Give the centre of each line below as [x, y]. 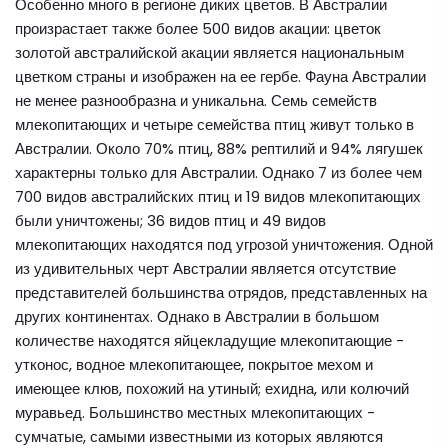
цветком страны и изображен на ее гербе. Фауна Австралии [220, 76]
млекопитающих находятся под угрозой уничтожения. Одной [224, 244]
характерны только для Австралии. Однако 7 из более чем [218, 172]
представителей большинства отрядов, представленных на [221, 292]
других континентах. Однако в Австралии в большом [197, 316]
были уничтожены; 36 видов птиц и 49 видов [170, 220]
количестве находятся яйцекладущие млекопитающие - [209, 340]
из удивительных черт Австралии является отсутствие [205, 268]
